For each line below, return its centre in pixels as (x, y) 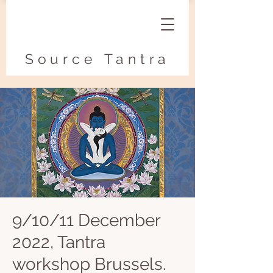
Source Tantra (97, 59)
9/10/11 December (86, 220)
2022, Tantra (59, 242)
